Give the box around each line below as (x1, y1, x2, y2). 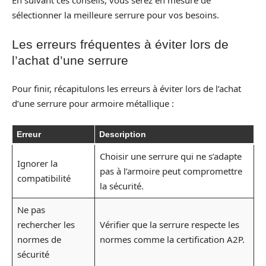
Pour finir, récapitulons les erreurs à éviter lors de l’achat (12, 83, 241, 95)
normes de (17, 233, 61, 245)
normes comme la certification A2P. (99, 233, 245, 245)
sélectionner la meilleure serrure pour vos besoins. (12, 9, 219, 21)
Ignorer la (17, 157, 58, 169)
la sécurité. (99, 179, 144, 192)
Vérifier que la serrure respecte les (99, 218, 239, 230)
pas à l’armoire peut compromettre (99, 164, 242, 177)
